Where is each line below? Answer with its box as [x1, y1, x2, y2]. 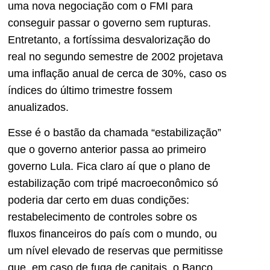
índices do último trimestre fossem [8, 84, 172, 97]
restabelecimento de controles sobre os [8, 211, 197, 224]
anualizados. [8, 101, 69, 114]
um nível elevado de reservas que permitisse [8, 245, 223, 257]
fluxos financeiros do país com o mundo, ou [8, 228, 217, 240]
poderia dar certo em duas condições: [8, 194, 189, 207]
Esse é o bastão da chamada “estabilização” [8, 127, 221, 139]
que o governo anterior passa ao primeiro [8, 143, 206, 156]
